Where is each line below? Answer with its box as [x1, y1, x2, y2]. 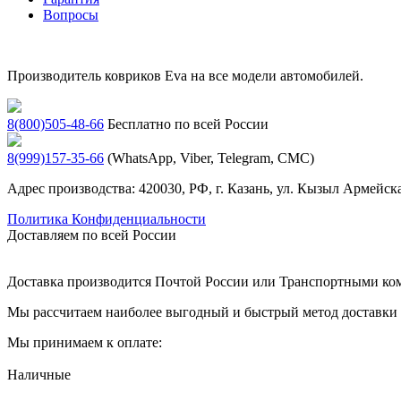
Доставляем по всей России [7, 226, 176, 243]
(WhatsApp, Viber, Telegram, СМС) [107, 149, 314, 166]
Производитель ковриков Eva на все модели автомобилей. [7, 67, 363, 83]
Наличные [7, 366, 71, 382]
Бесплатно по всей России [107, 115, 269, 132]
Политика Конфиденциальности [7, 210, 206, 226]
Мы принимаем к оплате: [7, 334, 162, 350]
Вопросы [43, 6, 98, 22]
